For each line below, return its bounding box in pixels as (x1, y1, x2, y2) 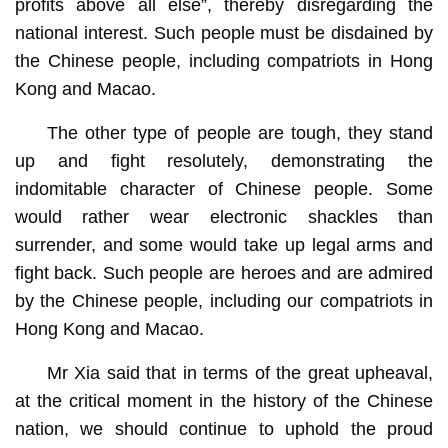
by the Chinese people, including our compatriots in (14, 290, 434, 311)
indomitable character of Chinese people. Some (14, 178, 434, 199)
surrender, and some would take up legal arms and (14, 234, 434, 255)
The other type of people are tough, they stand (46, 122, 434, 143)
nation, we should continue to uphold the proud (14, 418, 434, 439)
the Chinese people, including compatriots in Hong (14, 50, 434, 71)
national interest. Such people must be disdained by (14, 22, 434, 43)
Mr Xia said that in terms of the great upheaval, (46, 362, 434, 383)
